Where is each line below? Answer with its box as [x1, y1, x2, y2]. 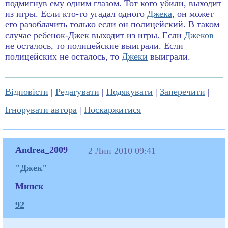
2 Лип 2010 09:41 [88, 145, 158, 156]
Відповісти [5, 86, 48, 97]
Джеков [184, 30, 214, 40]
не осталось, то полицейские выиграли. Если [5, 40, 183, 51]
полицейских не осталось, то [5, 51, 122, 62]
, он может [172, 8, 214, 19]
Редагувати [55, 86, 99, 97]
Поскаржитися [84, 104, 141, 115]
